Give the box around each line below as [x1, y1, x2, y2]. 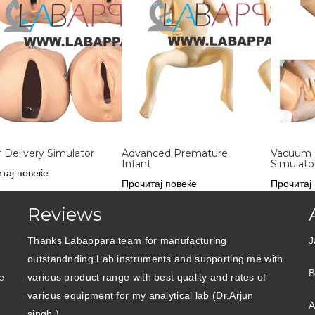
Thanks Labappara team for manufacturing [27, 235, 227, 246]
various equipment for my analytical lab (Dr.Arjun [27, 290, 254, 301]
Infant [122, 157, 152, 170]
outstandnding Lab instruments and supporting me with [27, 253, 283, 264]
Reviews [27, 203, 102, 226]
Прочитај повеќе [122, 178, 198, 189]
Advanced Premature [122, 147, 229, 160]
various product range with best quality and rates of [27, 271, 266, 283]
